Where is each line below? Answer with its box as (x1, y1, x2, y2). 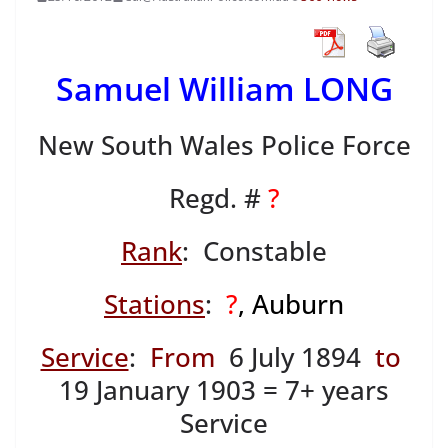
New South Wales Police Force (37, 127, 411, 164)
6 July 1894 (214, 339, 361, 376)
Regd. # (168, 180, 268, 217)
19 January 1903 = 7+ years (59, 372, 389, 409)
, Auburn (238, 286, 344, 323)
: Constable (182, 233, 327, 270)
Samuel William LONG (55, 67, 393, 111)
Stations (104, 286, 205, 323)
